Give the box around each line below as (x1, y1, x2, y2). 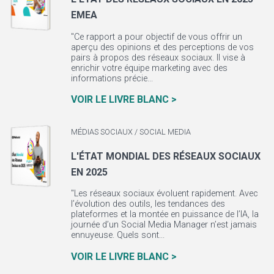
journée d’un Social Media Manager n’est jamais (70, 220, 257, 231)
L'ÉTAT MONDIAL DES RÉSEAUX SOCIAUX (70, 150, 261, 162)
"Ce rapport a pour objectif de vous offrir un (70, 31, 242, 42)
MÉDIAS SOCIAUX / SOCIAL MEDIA (70, 127, 191, 137)
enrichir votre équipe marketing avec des (70, 62, 228, 73)
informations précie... (70, 73, 153, 84)
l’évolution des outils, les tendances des (70, 199, 225, 210)
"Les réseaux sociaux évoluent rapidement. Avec (70, 188, 258, 199)
